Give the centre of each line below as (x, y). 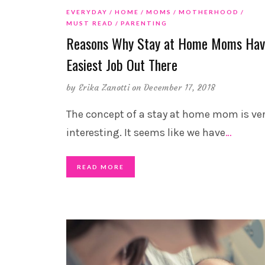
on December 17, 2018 (174, 88)
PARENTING (144, 23)
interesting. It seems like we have (146, 133)
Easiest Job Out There (122, 65)
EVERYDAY (87, 12)
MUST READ (90, 23)
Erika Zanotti (104, 88)
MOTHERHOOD (209, 12)
